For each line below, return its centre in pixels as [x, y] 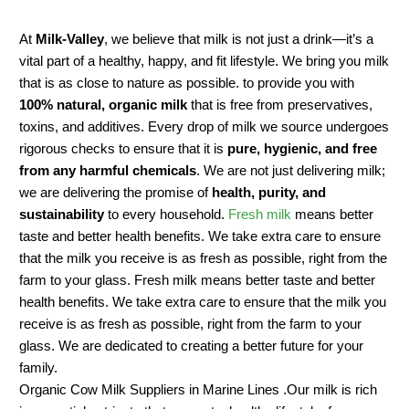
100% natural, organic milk [104, 105]
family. [39, 368]
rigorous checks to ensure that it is [124, 149]
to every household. [167, 215]
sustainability [62, 215]
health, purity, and [269, 193]
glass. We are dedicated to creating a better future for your [192, 346]
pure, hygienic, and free [303, 149]
